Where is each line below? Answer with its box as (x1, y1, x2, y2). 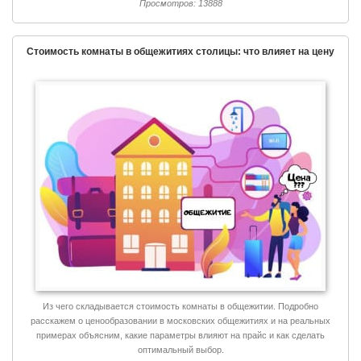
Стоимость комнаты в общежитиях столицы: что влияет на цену (27, 46, 334, 58)
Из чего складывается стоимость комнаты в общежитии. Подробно (43, 301, 318, 312)
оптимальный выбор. (137, 345, 224, 355)
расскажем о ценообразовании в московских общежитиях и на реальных (31, 316, 330, 326)
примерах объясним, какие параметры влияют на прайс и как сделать (36, 330, 325, 341)
